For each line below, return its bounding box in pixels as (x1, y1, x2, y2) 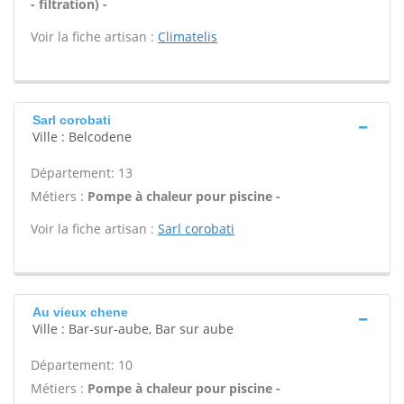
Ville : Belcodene (32, 128, 132, 145)
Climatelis (158, 28, 217, 45)
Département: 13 (31, 164, 133, 181)
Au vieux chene (32, 305, 128, 319)
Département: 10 (31, 356, 133, 373)
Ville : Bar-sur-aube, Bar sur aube (32, 320, 234, 337)
